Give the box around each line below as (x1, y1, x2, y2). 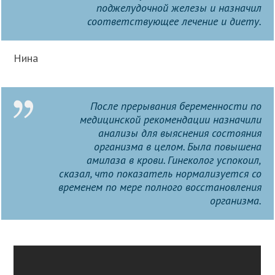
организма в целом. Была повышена (93, 139, 261, 153)
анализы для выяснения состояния (98, 125, 261, 140)
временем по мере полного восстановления (58, 179, 261, 194)
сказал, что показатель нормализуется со (58, 166, 261, 180)
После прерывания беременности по (90, 98, 261, 113)
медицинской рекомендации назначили (79, 112, 261, 126)
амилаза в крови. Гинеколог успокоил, (86, 152, 261, 167)
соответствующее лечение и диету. (87, 14, 261, 28)
